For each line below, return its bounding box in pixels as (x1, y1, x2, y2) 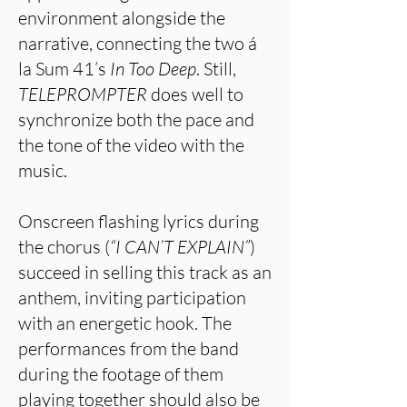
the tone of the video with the (18, 134, 244, 156)
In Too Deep (110, 57, 196, 80)
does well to (151, 83, 243, 105)
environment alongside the (18, 6, 225, 29)
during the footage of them (18, 362, 223, 385)
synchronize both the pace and (18, 108, 254, 131)
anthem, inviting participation (18, 286, 246, 309)
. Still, (196, 57, 236, 80)
